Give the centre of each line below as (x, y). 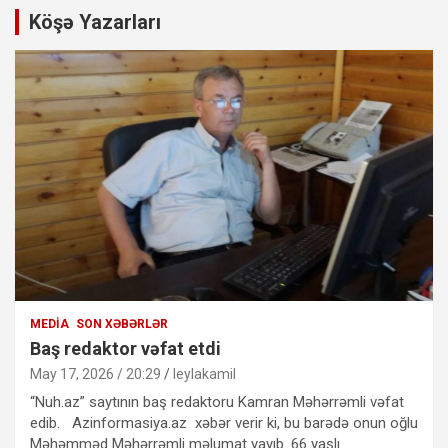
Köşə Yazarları (95, 21)
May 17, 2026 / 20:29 (95, 373)
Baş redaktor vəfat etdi (125, 348)
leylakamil (204, 373)
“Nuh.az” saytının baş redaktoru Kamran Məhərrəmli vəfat (217, 401)
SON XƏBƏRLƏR (122, 323)
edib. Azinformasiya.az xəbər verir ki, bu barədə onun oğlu (224, 422)
